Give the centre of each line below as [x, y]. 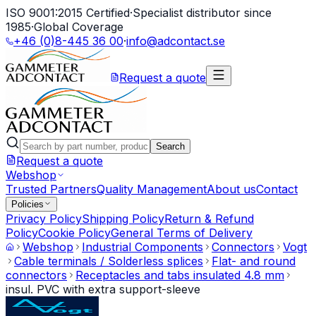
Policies [28, 204]
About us [231, 189]
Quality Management [152, 189]
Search [170, 146]
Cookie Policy [74, 233]
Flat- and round [254, 261]
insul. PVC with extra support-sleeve [103, 289]
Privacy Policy [44, 219]
